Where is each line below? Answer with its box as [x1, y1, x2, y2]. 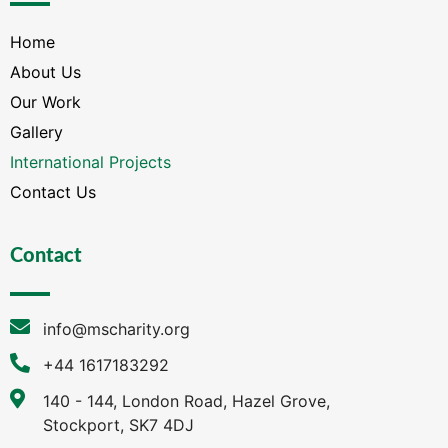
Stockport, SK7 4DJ [43, 414, 194, 435]
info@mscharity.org [43, 318, 190, 339]
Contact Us [10, 181, 96, 202]
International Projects [10, 151, 171, 172]
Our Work [10, 91, 81, 112]
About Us [10, 61, 81, 82]
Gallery [10, 121, 63, 142]
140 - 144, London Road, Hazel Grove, [43, 390, 330, 411]
